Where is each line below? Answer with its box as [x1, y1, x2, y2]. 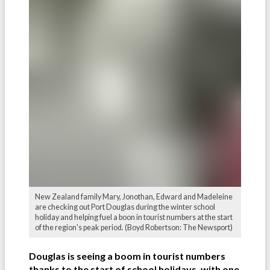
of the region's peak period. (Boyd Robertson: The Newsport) [35, 223, 233, 233]
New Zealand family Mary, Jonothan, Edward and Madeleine [35, 192, 233, 202]
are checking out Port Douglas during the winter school [35, 202, 215, 212]
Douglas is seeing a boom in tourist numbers [29, 250, 225, 262]
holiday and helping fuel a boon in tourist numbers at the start [35, 213, 233, 222]
